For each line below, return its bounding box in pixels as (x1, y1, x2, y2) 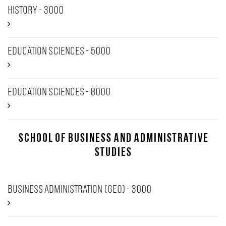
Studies (94, 147, 132, 159)
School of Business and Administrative (18, 133, 208, 145)
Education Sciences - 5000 (8, 46, 110, 58)
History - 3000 (8, 5, 64, 17)
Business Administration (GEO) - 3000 (8, 184, 151, 196)
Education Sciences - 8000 (8, 87, 110, 98)
